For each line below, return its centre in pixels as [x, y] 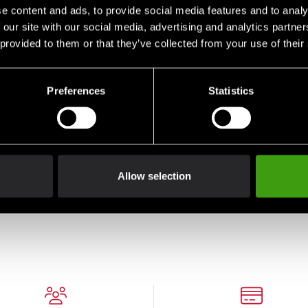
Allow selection [154, 176]
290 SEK [51, 188]
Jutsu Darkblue [64, 168]
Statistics [231, 91]
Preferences [76, 91]
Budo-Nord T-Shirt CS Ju [87, 153]
